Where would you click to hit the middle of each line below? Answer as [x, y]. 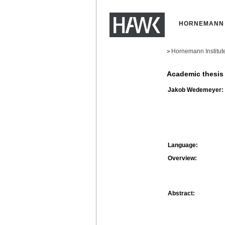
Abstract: [181, 193]
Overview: [182, 158]
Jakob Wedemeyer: [196, 90]
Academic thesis [195, 74]
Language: [183, 145]
